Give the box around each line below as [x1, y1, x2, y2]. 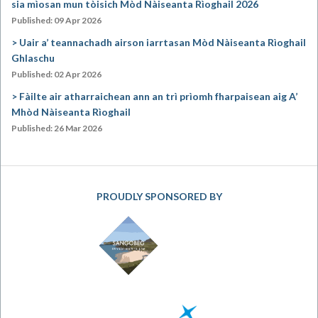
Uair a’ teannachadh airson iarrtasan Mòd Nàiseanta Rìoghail [19, 36, 306, 48]
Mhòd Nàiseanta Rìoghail [11, 106, 131, 118]
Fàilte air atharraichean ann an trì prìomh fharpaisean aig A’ [19, 90, 297, 102]
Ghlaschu [11, 52, 55, 64]
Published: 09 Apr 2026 [11, 15, 102, 26]
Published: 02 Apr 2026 [11, 69, 102, 79]
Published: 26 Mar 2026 [11, 123, 102, 133]
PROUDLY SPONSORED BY [96, 190, 222, 202]
